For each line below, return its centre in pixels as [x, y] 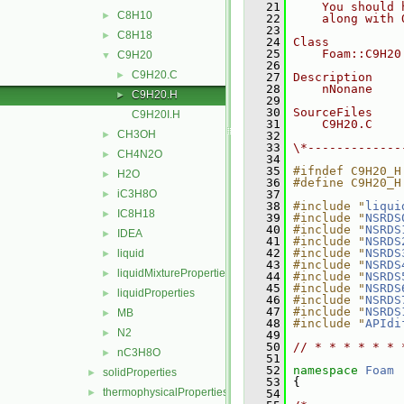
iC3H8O [137, 194]
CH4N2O [140, 154]
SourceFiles [333, 112]
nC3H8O [139, 353]
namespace [329, 370]
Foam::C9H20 [347, 54]
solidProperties [140, 372]
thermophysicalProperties [165, 392]
